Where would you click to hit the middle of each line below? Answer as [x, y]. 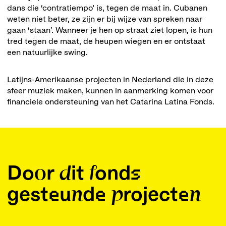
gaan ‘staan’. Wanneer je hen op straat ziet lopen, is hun [110, 30]
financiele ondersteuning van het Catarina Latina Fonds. [111, 102]
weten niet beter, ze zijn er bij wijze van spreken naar [105, 19]
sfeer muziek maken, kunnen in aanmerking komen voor [110, 91]
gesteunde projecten [104, 195]
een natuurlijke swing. [47, 52]
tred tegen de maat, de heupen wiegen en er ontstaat [106, 41]
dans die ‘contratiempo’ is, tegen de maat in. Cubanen [107, 8]
